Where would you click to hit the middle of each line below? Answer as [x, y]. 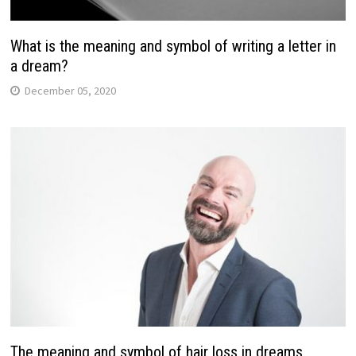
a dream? [39, 66]
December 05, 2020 [70, 90]
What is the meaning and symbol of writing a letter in [173, 46]
